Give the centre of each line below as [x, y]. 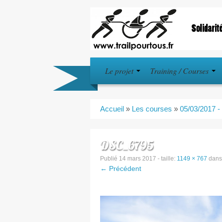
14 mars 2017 [138, 158]
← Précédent [121, 168]
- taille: [166, 158]
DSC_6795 [127, 145]
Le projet [120, 70]
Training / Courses [180, 70]
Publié [110, 158]
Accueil [112, 109]
